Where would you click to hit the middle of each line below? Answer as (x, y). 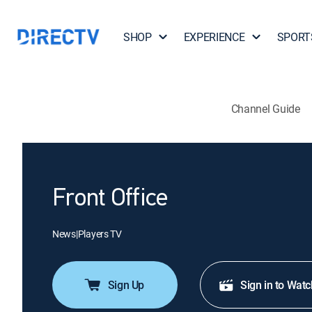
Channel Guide (265, 108)
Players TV (100, 234)
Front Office (110, 199)
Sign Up (126, 285)
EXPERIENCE (214, 37)
